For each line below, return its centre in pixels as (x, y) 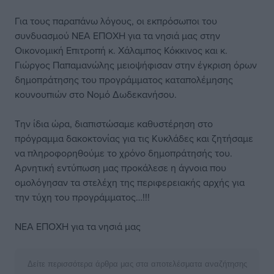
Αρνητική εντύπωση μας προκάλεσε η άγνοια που (120, 168)
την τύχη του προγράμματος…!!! (82, 197)
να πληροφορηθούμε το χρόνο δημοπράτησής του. (124, 153)
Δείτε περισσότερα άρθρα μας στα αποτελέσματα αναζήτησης (137, 264)
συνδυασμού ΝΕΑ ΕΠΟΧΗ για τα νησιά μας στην (117, 35)
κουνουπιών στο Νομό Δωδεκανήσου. (96, 94)
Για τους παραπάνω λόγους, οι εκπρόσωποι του (116, 21)
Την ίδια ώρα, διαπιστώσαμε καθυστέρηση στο (114, 124)
